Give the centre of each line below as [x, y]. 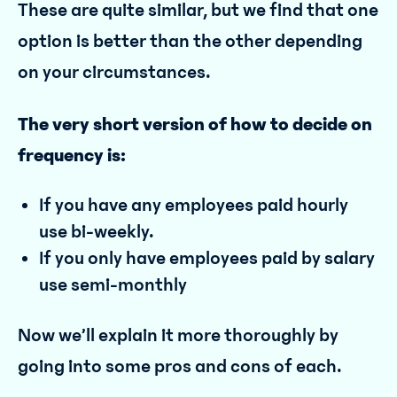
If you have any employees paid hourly [194, 205]
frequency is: [72, 156]
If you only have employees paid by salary [207, 258]
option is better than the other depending [190, 41]
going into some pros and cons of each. [180, 366]
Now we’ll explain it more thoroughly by [178, 335]
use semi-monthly [113, 285]
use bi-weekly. [97, 232]
